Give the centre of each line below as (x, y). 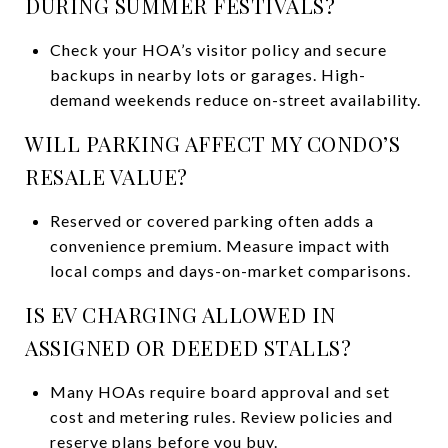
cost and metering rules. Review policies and (221, 416)
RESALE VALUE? (106, 175)
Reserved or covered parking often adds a (211, 220)
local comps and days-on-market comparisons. (230, 270)
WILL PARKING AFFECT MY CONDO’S (212, 142)
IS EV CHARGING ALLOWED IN (180, 313)
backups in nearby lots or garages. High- (207, 74)
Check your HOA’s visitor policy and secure (218, 49)
